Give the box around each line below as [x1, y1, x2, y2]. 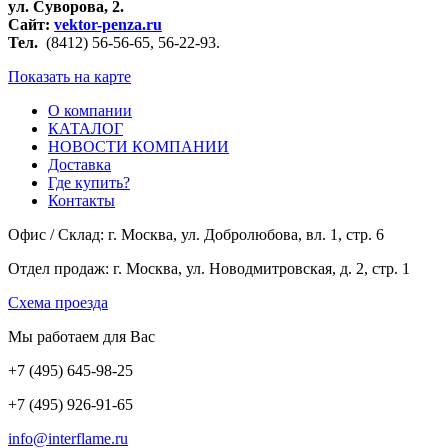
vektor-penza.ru [54, 16, 162, 33]
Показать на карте [8, 68, 131, 85]
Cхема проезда [8, 294, 108, 311]
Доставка [48, 156, 111, 173]
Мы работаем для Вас [8, 328, 155, 345]
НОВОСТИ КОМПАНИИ [48, 138, 229, 155]
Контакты [48, 192, 115, 209]
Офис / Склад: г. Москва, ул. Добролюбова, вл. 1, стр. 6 [8, 226, 384, 243]
